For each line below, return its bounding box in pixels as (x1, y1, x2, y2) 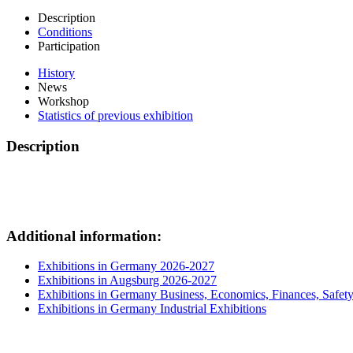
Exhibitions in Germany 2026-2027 (38, 259, 214, 273)
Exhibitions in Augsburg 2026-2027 (38, 273, 217, 288)
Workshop (38, 95, 89, 109)
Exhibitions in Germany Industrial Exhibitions (38, 302, 266, 316)
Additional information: (6, 227, 162, 244)
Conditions (38, 25, 92, 39)
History (38, 66, 75, 80)
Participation (38, 39, 100, 54)
